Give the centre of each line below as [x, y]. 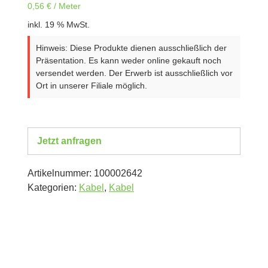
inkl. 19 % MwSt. [59, 25]
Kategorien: [53, 188]
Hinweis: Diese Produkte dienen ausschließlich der [131, 48]
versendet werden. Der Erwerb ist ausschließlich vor [134, 73]
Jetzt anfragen [69, 141]
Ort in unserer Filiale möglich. [92, 86]
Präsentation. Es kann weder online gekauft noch [129, 60]
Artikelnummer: [61, 173]
